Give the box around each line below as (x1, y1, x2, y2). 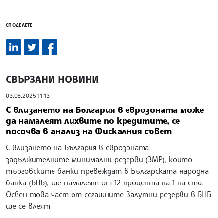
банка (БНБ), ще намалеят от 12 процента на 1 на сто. (6, 177, 203, 187)
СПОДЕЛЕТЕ (6, 22, 33, 28)
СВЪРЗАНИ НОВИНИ (6, 73, 99, 86)
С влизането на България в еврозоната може (6, 104, 204, 115)
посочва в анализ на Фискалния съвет (6, 125, 172, 136)
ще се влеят (6, 200, 50, 211)
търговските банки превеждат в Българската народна (6, 165, 209, 176)
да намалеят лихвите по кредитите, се (6, 114, 180, 126)
